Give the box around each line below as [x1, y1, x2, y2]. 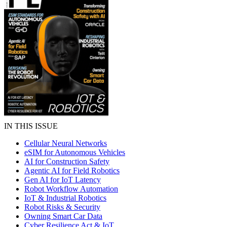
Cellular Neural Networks [24, 139, 107, 147]
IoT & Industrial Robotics [24, 194, 106, 202]
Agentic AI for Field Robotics [24, 166, 120, 175]
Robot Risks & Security [24, 203, 100, 211]
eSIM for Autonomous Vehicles [24, 148, 125, 157]
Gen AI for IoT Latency [24, 175, 101, 184]
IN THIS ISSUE [4, 122, 58, 130]
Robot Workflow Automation [24, 184, 118, 193]
